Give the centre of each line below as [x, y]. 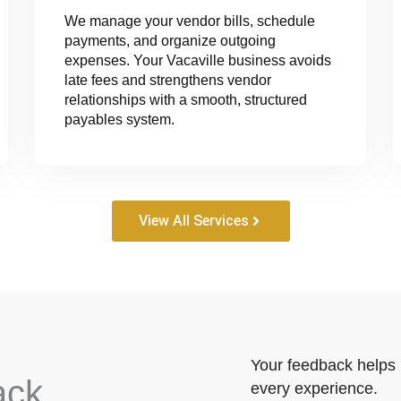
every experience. [314, 389]
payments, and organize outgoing [170, 41]
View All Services [193, 220]
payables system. [119, 120]
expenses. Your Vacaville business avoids [197, 61]
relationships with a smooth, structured [185, 100]
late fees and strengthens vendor [167, 81]
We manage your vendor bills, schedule [189, 21]
